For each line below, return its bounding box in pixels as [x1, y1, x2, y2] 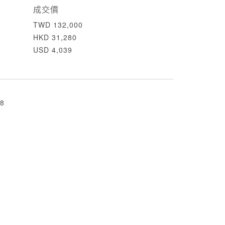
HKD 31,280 [33, 32, 77, 42]
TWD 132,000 [33, 20, 83, 30]
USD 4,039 [33, 45, 72, 55]
